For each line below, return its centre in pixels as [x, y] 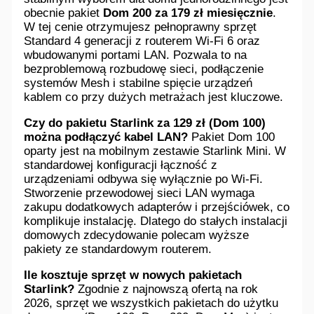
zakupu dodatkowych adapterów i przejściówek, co [157, 207]
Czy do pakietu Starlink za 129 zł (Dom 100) [145, 123]
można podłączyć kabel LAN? [106, 137]
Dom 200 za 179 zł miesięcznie [188, 13]
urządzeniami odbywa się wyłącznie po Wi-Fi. [144, 179]
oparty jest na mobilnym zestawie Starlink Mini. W [155, 151]
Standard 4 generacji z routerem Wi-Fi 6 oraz [142, 41]
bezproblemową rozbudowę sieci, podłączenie [144, 69]
